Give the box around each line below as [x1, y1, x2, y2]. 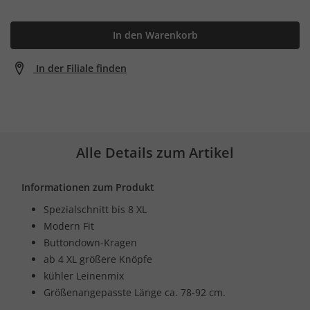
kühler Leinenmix [44, 268, 124, 282]
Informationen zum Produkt [21, 180, 154, 194]
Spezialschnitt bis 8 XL [44, 202, 147, 216]
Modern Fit [44, 219, 94, 232]
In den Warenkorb [112, 28, 198, 42]
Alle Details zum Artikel [76, 143, 234, 162]
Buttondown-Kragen [44, 235, 137, 249]
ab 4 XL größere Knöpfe [44, 252, 152, 266]
